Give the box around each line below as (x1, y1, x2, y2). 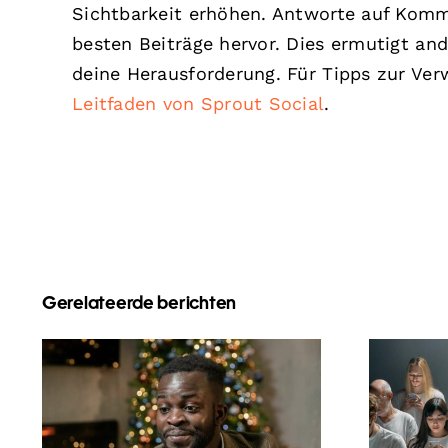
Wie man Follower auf (66, 415, 297, 439)
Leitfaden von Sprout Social (72, 92, 325, 114)
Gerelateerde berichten (41, 294, 237, 313)
